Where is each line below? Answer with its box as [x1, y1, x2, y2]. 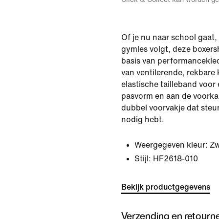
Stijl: [134, 154, 151, 163]
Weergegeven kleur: [134, 141, 208, 149]
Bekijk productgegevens [121, 183, 210, 191]
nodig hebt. [121, 115, 164, 124]
